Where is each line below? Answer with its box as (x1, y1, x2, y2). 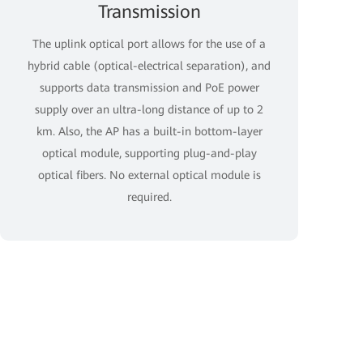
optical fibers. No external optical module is (37, 169, 261, 181)
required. (126, 190, 172, 203)
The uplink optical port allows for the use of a (32, 37, 266, 50)
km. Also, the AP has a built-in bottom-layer (36, 125, 263, 138)
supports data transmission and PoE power (39, 81, 259, 94)
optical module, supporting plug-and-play (41, 147, 257, 160)
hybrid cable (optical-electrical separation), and (28, 59, 271, 72)
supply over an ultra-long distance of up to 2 (35, 103, 263, 116)
